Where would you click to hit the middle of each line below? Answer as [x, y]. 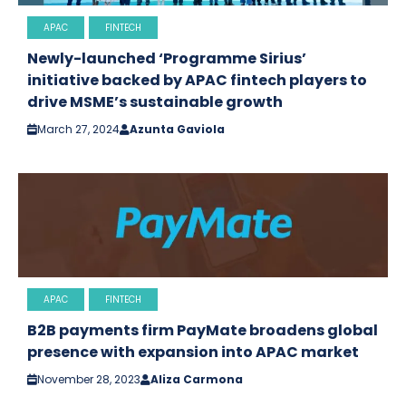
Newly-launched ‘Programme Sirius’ [167, 58]
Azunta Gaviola [177, 129]
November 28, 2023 [89, 379]
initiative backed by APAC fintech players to [197, 80]
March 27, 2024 [78, 129]
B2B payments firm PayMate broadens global [203, 330]
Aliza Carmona [197, 379]
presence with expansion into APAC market [193, 352]
